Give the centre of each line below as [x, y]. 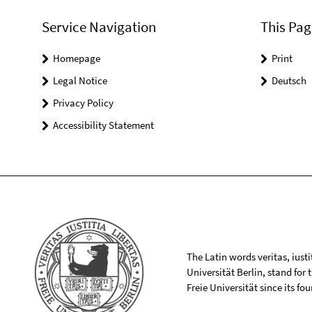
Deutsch [289, 80]
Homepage [77, 58]
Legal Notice [80, 80]
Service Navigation [99, 27]
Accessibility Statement [103, 125]
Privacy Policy [83, 103]
